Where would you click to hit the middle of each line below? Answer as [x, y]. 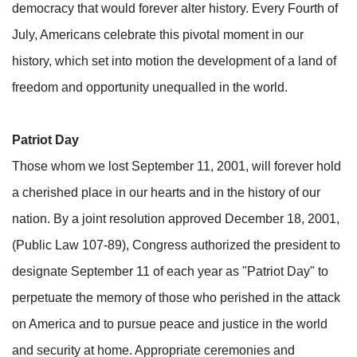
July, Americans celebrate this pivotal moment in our [158, 34]
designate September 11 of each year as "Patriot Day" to [170, 271]
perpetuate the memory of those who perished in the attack [176, 297]
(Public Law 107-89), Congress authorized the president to [176, 245]
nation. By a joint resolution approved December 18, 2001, [176, 218]
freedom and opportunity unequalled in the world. [150, 87]
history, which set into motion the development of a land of [174, 61]
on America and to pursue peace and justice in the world [170, 324]
